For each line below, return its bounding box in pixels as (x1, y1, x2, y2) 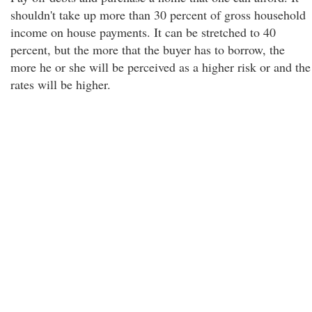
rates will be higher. (10, 76, 111, 93)
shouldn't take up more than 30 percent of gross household (10, 6, 306, 23)
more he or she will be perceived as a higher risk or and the (10, 58, 311, 75)
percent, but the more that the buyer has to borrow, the (10, 41, 285, 58)
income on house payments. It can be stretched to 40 (10, 24, 276, 40)
